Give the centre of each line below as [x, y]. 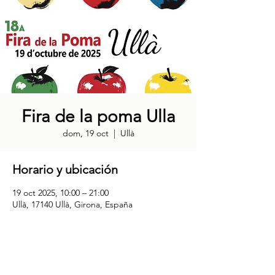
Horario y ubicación [65, 169]
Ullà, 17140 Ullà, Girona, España [72, 204]
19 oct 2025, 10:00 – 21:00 [60, 193]
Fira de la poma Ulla [98, 116]
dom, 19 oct [85, 133]
